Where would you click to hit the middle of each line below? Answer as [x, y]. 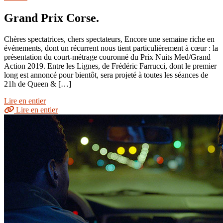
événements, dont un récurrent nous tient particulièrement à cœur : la [111, 48]
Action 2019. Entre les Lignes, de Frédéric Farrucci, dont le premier [110, 66]
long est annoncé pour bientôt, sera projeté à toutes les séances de [106, 75]
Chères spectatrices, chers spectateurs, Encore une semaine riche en [109, 39]
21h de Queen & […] [38, 84]
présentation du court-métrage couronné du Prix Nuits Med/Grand [107, 57]
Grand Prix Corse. [52, 18]
